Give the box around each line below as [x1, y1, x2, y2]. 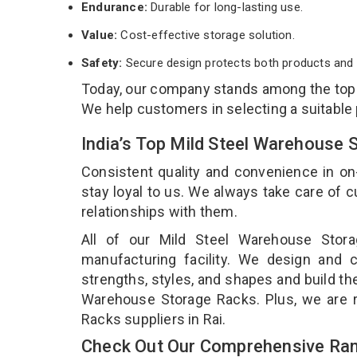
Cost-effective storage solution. [120, 27, 295, 42]
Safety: [81, 55, 123, 70]
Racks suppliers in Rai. [81, 310, 229, 328]
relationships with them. [81, 202, 241, 220]
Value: [81, 27, 121, 42]
